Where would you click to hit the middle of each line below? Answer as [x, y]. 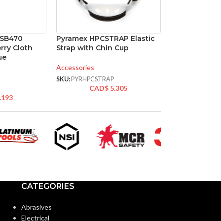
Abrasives [36, 207]
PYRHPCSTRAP [92, 79]
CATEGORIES [48, 186]
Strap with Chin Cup [92, 48]
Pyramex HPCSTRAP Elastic [105, 38]
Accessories [75, 67]
